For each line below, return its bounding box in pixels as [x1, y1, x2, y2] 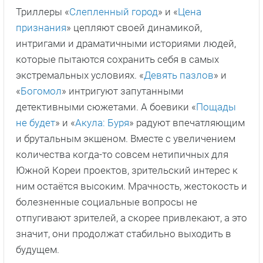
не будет [16, 117, 55, 129]
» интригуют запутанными [62, 85, 184, 97]
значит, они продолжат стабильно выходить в [16, 228, 231, 240]
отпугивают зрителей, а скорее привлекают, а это [16, 212, 247, 224]
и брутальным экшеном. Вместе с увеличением [16, 133, 235, 145]
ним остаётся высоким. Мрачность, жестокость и [16, 180, 247, 193]
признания [16, 22, 66, 34]
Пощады [196, 101, 236, 113]
